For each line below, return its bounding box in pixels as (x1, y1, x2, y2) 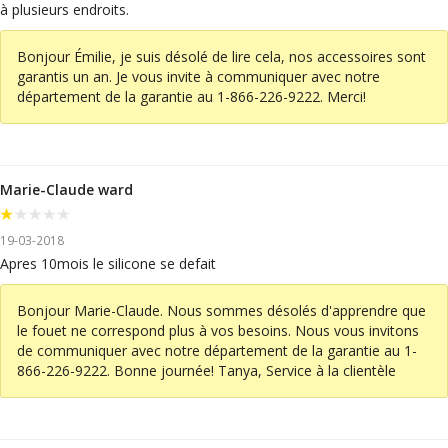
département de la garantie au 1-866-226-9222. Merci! (17, 87, 366, 107)
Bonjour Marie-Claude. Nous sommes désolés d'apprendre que (17, 301, 426, 321)
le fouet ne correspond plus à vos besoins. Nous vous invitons (17, 321, 419, 341)
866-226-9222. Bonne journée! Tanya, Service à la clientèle (17, 361, 396, 381)
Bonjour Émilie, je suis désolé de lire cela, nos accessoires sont (17, 47, 426, 67)
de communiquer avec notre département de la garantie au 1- (17, 341, 417, 361)
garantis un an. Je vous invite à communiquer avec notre (17, 67, 380, 87)
